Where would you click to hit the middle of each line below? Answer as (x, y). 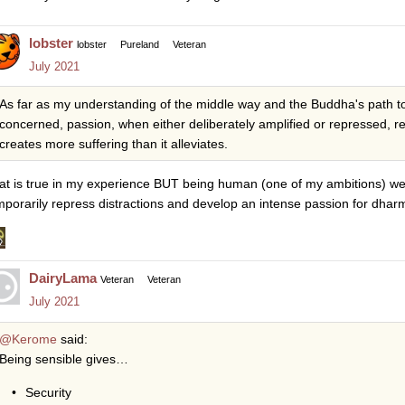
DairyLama (63, 278)
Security (48, 392)
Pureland (140, 44)
